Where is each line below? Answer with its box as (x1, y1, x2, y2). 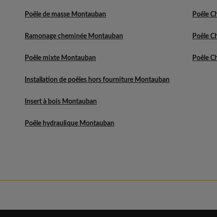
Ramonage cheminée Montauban (25, 33, 123, 40)
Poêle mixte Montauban (25, 55, 96, 62)
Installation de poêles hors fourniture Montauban (25, 77, 170, 83)
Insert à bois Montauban (25, 98, 97, 105)
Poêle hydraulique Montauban (25, 120, 114, 127)
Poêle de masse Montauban (25, 11, 106, 18)
